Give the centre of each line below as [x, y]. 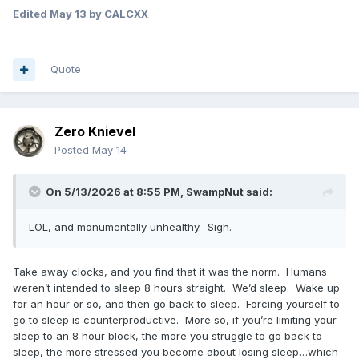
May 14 [109, 150]
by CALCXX [117, 14]
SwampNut [215, 192]
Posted [73, 150]
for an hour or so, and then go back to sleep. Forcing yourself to [176, 304]
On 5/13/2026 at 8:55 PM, [116, 192]
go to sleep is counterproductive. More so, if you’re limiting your [175, 320]
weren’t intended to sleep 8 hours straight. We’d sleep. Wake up [176, 288]
